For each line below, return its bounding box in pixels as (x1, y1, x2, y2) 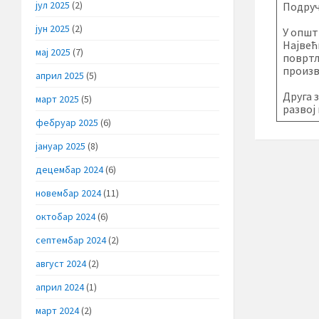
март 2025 (36, 92, 79, 105)
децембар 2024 (36, 162, 103, 176)
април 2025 (36, 68, 84, 82)
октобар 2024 (36, 209, 95, 223)
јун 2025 (36, 21, 70, 35)
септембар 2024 (36, 233, 106, 246)
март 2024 (36, 303, 79, 317)
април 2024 (36, 280, 84, 293)
